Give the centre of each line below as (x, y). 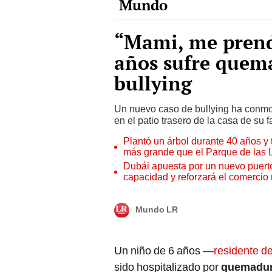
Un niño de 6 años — (164, 227)
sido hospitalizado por (168, 244)
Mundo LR (157, 186)
